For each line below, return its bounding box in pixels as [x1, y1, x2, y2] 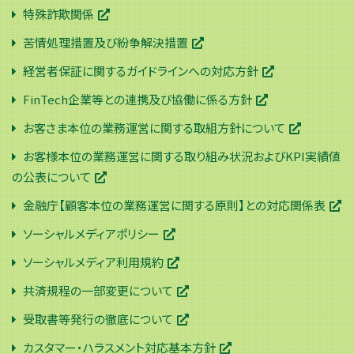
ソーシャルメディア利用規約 [23, 253, 164, 270]
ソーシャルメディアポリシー [23, 224, 160, 242]
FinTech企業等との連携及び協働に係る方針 [23, 90, 252, 107]
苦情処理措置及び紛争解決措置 [23, 33, 188, 51]
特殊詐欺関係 [23, 5, 94, 22]
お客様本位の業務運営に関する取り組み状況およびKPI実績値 [23, 147, 341, 164]
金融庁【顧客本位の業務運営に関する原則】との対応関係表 [23, 196, 326, 213]
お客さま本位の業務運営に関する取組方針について [23, 119, 285, 136]
